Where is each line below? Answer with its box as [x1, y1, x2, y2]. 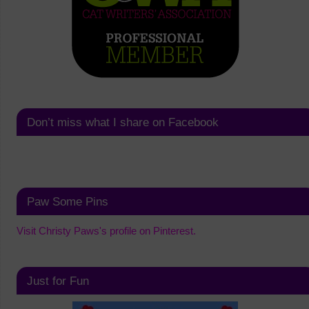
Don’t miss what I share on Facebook [26, 116, 219, 129]
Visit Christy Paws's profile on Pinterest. [16, 225, 196, 237]
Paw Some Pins [26, 195, 108, 208]
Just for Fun [26, 275, 89, 288]
